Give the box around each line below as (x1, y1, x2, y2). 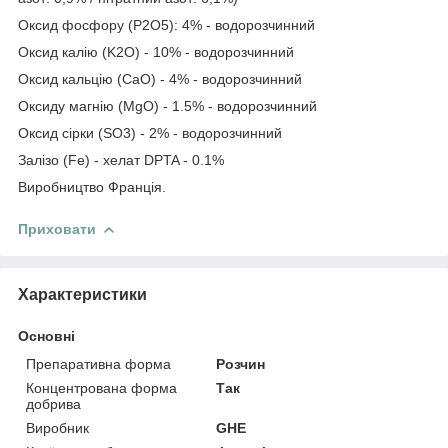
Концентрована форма (26, 379, 177, 396)
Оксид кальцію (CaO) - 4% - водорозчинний (18, 70, 302, 87)
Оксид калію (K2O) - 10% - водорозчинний (18, 43, 294, 60)
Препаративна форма (26, 355, 171, 372)
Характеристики (18, 285, 147, 303)
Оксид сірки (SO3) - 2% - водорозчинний (18, 124, 282, 141)
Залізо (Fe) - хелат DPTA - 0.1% (18, 151, 224, 168)
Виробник (26, 419, 89, 436)
